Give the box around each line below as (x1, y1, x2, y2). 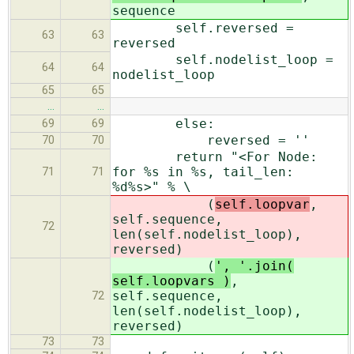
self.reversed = (112, 20, 294, 36)
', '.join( (215, 258, 294, 273)
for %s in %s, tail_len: (112, 164, 294, 179)
